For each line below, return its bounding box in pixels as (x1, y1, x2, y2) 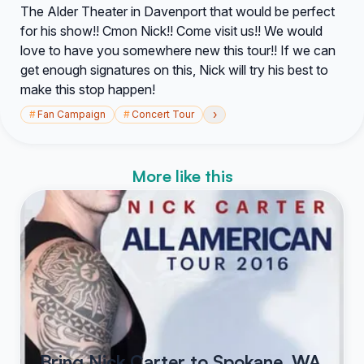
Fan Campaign (37, 108, 106, 120)
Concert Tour (132, 108, 194, 120)
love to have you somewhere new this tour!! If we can (20, 42, 336, 58)
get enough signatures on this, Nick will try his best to (20, 62, 328, 78)
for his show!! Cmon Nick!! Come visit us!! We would (20, 23, 323, 39)
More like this (131, 166, 233, 186)
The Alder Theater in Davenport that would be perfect (20, 3, 335, 19)
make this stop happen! (20, 81, 155, 97)
